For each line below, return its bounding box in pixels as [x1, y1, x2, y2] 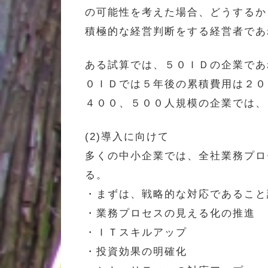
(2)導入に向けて [85, 130, 169, 142]
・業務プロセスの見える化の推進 [85, 207, 255, 219]
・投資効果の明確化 [85, 245, 187, 257]
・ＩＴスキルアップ [85, 226, 187, 238]
